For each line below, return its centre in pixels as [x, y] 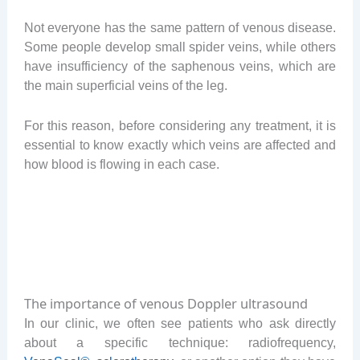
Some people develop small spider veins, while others [180, 47]
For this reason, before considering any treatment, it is [180, 126]
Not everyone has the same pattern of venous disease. [180, 28]
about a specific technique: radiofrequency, [180, 342]
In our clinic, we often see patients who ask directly [180, 323]
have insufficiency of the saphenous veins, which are [180, 66]
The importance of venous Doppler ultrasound [166, 303]
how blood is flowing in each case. [121, 164]
